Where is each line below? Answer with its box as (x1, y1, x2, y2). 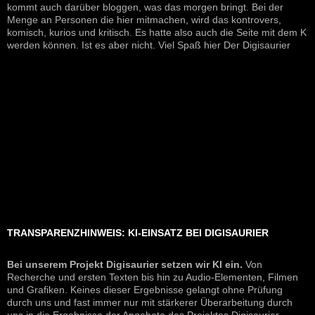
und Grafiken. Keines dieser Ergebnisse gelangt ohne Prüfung (7, 284, 283, 296)
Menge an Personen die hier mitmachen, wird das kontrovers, (7, 14, 281, 26)
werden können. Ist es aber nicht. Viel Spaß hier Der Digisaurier (7, 39, 290, 51)
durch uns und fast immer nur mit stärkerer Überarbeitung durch (7, 297, 292, 309)
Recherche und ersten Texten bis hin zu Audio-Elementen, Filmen (7, 271, 298, 283)
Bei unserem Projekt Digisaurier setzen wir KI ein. (7, 259, 243, 271)
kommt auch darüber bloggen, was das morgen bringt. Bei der (7, 1, 283, 13)
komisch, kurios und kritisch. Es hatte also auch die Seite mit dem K (7, 27, 307, 39)
